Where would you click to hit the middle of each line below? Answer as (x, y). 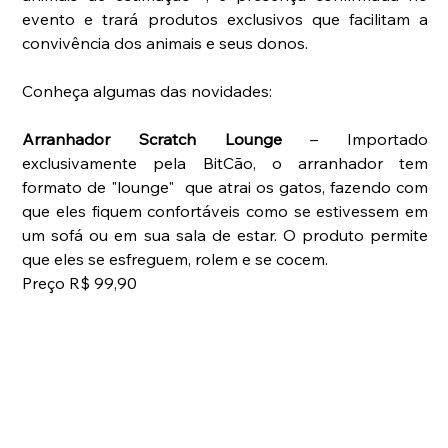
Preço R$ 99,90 (80, 283)
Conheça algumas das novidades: (147, 91)
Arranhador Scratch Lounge (152, 139)
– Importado (355, 139)
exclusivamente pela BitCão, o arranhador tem (225, 163)
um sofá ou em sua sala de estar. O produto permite (225, 235)
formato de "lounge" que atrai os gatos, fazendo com (225, 187)
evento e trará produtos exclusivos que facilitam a (225, 19)
